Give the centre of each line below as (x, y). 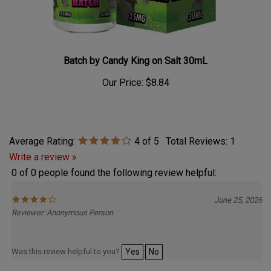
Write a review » (43, 149)
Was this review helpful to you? (67, 244)
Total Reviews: (198, 134)
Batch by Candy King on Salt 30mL (135, 53)
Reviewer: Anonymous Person (62, 205)
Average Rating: (42, 134)
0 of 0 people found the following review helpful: (114, 165)
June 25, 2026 (238, 192)
